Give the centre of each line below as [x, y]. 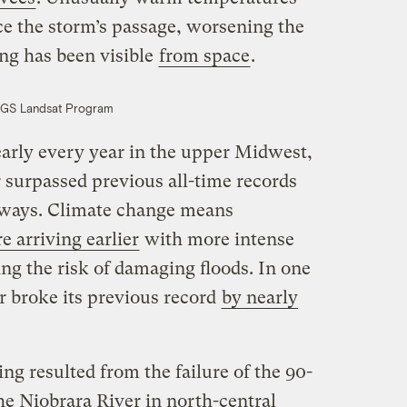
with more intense [217, 240]
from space [204, 56]
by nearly [259, 298]
